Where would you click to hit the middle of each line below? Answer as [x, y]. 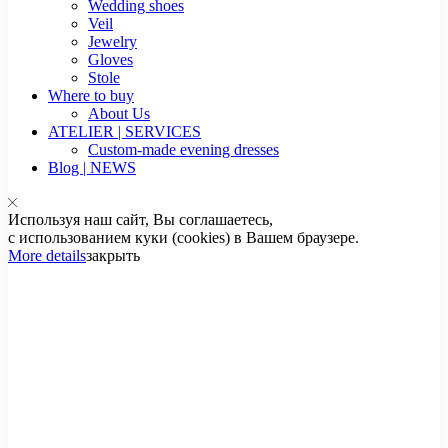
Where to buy [91, 96]
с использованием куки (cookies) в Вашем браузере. [183, 238]
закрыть [113, 256]
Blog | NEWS [92, 168]
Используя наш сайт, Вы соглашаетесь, [140, 220]
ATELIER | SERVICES [124, 132]
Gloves [110, 60]
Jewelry [112, 42]
